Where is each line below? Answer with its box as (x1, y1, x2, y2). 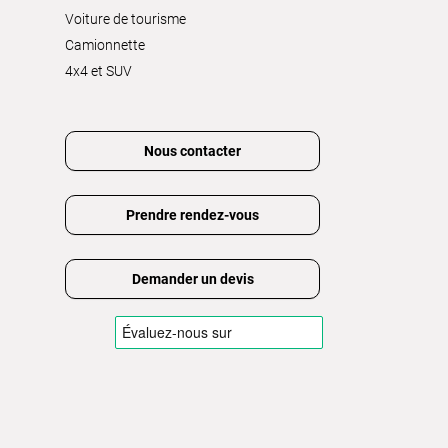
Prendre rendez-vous (126, 206, 259, 223)
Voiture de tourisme (65, 10, 186, 27)
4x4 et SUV (65, 62, 132, 79)
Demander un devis (131, 270, 254, 287)
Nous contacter (144, 142, 241, 159)
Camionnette (65, 36, 145, 53)
